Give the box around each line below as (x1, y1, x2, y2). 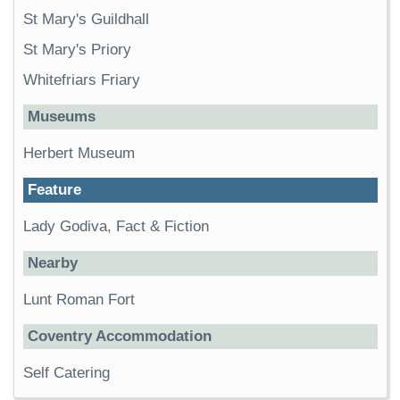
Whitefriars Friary (23, 71, 140, 88)
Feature (28, 181, 81, 198)
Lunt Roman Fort (23, 291, 135, 308)
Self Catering (23, 364, 110, 381)
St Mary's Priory (23, 41, 131, 58)
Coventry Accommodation (28, 328, 212, 345)
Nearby (28, 254, 78, 271)
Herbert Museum (23, 145, 135, 162)
